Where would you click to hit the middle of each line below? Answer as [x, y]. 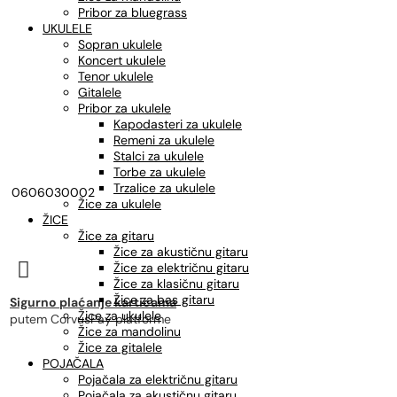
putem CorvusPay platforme [90, 319]
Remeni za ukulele [164, 140]
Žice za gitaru [116, 236]
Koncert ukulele [122, 60]
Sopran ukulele [120, 44]
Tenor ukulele [116, 76]
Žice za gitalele [120, 347]
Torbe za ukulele [160, 172]
